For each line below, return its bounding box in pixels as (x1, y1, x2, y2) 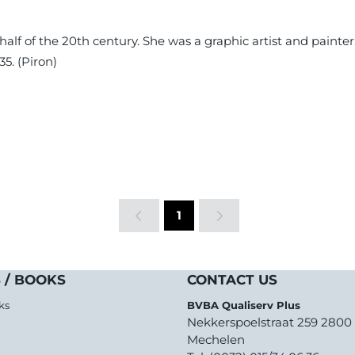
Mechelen (186, 332, 245, 348)
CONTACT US (186, 272, 277, 288)
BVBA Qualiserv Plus (186, 299, 300, 312)
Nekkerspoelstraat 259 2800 (186, 315, 352, 330)
